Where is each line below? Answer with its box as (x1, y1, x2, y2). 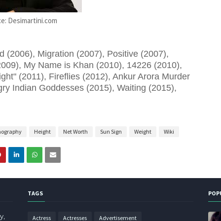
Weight (134, 128, 151, 135)
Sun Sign (100, 128, 122, 135)
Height (34, 128, 51, 135)
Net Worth (63, 128, 88, 135)
